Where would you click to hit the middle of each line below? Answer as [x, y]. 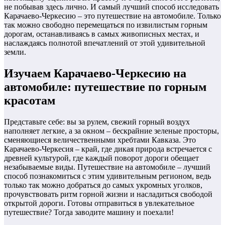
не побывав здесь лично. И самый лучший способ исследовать [111, 7]
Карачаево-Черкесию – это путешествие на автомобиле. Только [113, 16]
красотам [30, 100]
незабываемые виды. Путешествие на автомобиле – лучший [107, 167]
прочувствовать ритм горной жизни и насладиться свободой [108, 194]
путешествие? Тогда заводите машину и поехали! [89, 212]
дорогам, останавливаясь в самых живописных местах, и [102, 34]
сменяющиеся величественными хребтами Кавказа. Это [100, 140]
